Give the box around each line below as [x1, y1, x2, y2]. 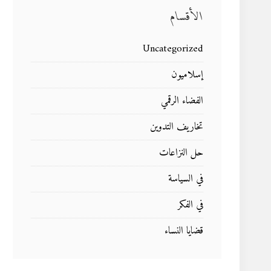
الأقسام [170, 7, 203, 28]
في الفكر [178, 196, 203, 214]
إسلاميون [171, 66, 203, 84]
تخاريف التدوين [150, 118, 203, 136]
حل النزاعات [159, 144, 203, 162]
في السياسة [168, 170, 203, 188]
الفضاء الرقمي [161, 92, 203, 110]
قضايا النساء [165, 222, 203, 240]
